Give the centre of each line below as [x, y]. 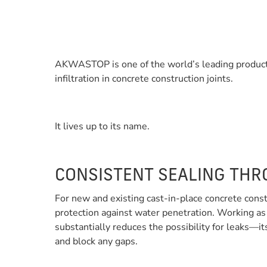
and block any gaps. [96, 241]
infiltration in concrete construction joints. [144, 79]
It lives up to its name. [102, 126]
